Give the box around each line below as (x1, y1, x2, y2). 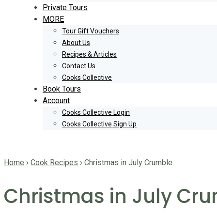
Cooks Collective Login (62, 108, 130, 116)
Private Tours (43, 3, 88, 12)
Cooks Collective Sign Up (62, 120, 137, 128)
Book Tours (43, 84, 81, 93)
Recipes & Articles (62, 50, 117, 58)
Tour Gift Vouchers (62, 27, 119, 35)
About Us (62, 39, 90, 46)
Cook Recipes (31, 158, 78, 167)
